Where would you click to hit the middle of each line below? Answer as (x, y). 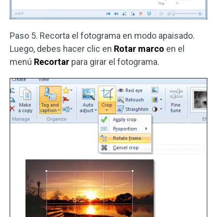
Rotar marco (139, 48)
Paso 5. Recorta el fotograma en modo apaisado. (102, 35)
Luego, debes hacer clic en (62, 48)
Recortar (53, 62)
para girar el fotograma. (115, 62)
